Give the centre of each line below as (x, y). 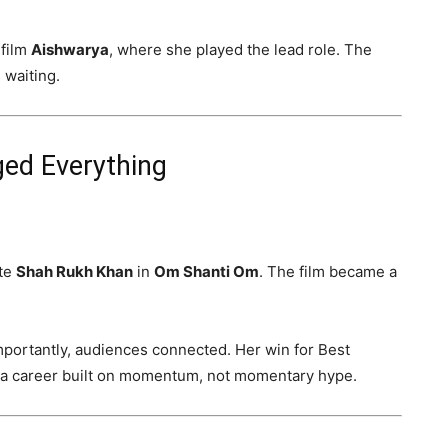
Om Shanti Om (206, 271)
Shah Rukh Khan (74, 271)
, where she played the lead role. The (240, 49)
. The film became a (328, 271)
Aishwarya (70, 49)
